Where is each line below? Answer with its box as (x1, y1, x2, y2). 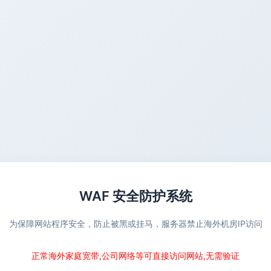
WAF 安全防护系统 (79, 188, 192, 204)
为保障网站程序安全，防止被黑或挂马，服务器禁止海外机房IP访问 (8, 218, 263, 229)
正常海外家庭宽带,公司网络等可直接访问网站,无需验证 (31, 250, 240, 261)
